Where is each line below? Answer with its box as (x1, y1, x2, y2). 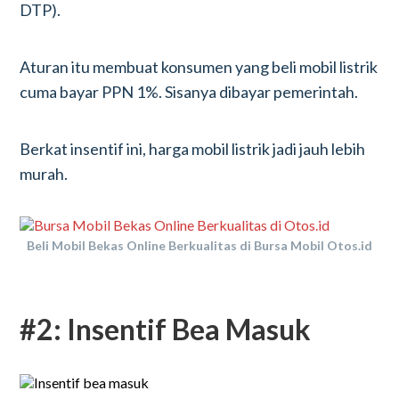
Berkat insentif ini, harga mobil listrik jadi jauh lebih (20, 139, 366, 159)
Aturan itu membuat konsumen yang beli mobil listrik (20, 57, 379, 77)
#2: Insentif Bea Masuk (20, 312, 312, 346)
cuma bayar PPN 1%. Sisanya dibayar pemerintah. (20, 82, 359, 102)
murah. (20, 164, 69, 183)
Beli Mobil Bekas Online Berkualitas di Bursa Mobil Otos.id (27, 238, 372, 253)
